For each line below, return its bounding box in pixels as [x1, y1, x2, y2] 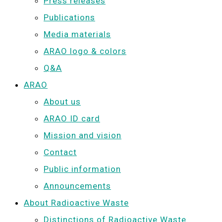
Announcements [44, 181, 111, 191]
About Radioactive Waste [24, 198, 129, 208]
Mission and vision [44, 130, 121, 140]
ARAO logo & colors [44, 46, 126, 56]
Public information [44, 164, 121, 174]
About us [44, 97, 81, 107]
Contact [44, 147, 77, 157]
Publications [44, 12, 95, 22]
